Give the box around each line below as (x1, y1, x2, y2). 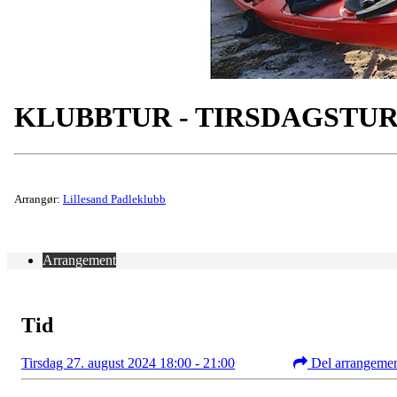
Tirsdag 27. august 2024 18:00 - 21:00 (21, 354, 235, 370)
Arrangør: (14, 191, 63, 206)
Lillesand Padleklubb (63, 191, 166, 206)
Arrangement (43, 252, 116, 268)
